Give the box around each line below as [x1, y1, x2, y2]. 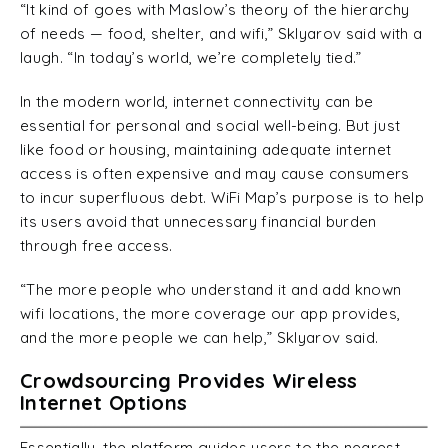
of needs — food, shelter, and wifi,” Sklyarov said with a [20, 24, 423, 43]
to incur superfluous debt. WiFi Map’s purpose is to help [20, 188, 425, 207]
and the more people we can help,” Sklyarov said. [20, 328, 379, 347]
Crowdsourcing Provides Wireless [20, 368, 358, 393]
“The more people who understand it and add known [20, 280, 402, 299]
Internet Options [20, 390, 188, 415]
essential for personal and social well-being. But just [20, 116, 401, 135]
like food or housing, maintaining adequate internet [20, 140, 392, 159]
